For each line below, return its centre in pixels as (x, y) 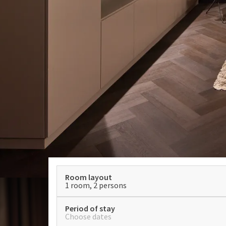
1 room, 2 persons (96, 185)
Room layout (89, 177)
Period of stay (90, 208)
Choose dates (88, 216)
